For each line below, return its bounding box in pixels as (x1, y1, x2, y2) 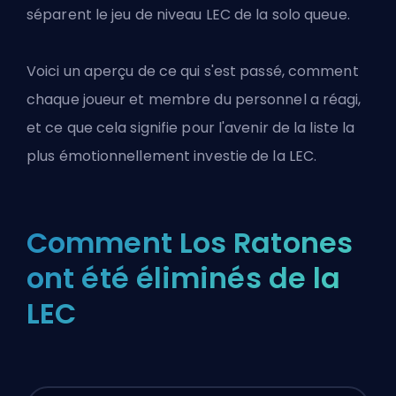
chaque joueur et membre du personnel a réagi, (27, 89, 362, 110)
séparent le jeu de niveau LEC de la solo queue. (27, 4, 350, 26)
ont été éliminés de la (27, 258, 341, 299)
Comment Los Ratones (27, 223, 353, 263)
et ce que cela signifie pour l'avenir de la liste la (27, 118, 355, 139)
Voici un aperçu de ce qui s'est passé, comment (27, 61, 359, 82)
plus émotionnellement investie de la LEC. (27, 146, 317, 167)
